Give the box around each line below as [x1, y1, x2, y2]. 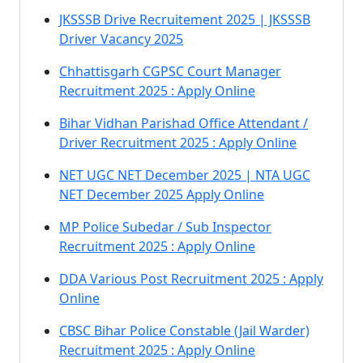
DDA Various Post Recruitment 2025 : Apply [59, 270, 323, 288]
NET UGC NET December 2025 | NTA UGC [59, 166, 310, 184]
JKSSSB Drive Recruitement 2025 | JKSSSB [59, 11, 310, 28]
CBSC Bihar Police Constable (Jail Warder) [59, 322, 310, 340]
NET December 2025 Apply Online [59, 186, 264, 203]
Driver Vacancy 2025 [59, 30, 183, 48]
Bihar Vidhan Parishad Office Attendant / [59, 114, 308, 132]
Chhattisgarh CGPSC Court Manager [59, 62, 281, 80]
